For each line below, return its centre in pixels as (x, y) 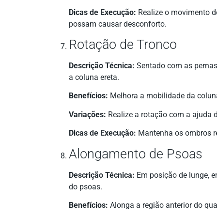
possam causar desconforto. (118, 24)
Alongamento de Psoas (136, 154)
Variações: (87, 114)
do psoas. (85, 186)
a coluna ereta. (94, 77)
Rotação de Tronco (123, 45)
